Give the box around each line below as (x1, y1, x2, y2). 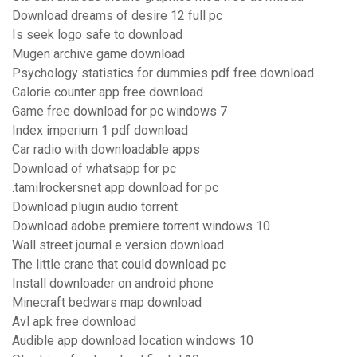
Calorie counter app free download (12, 84, 203, 100)
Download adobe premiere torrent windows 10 (12, 218, 270, 234)
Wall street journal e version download (12, 237, 224, 253)
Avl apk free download (12, 314, 136, 330)
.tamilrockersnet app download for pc (12, 180, 218, 196)
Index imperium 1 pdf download (12, 123, 188, 139)
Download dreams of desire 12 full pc (12, 8, 222, 24)
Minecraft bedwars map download (12, 295, 202, 311)
